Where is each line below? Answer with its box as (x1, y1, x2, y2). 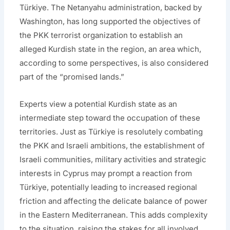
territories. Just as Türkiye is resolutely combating (20, 126, 203, 137)
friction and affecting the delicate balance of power (20, 196, 208, 206)
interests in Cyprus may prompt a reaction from (20, 168, 193, 178)
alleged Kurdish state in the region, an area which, (20, 44, 202, 54)
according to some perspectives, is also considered (20, 57, 209, 68)
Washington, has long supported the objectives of (20, 16, 201, 26)
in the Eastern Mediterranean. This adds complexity (20, 209, 208, 220)
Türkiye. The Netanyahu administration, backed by (20, 2, 202, 12)
